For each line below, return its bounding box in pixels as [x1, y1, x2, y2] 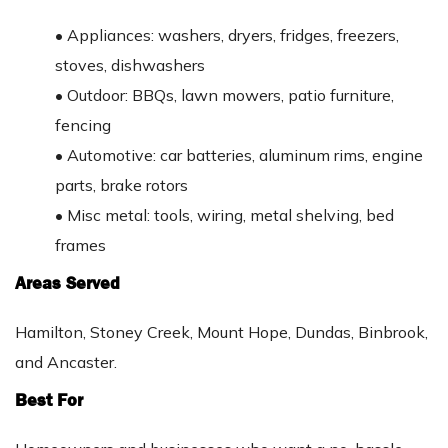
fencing [55, 114, 111, 135]
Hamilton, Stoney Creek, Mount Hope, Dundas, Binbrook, [15, 321, 428, 342]
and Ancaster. [15, 351, 117, 372]
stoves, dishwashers [55, 54, 205, 75]
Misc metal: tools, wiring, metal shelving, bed [67, 204, 394, 225]
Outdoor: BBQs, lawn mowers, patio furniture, [67, 84, 394, 105]
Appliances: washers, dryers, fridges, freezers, [67, 24, 399, 45]
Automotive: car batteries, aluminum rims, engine [67, 144, 423, 165]
